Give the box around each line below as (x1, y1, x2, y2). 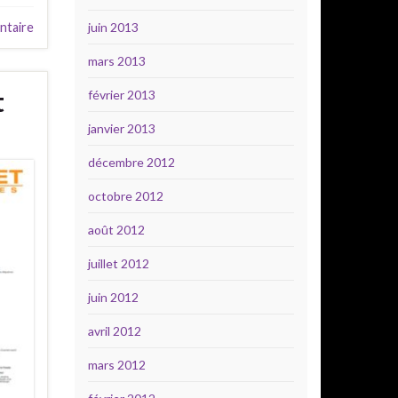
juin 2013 (87, 20, 139, 35)
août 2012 (87, 222, 145, 237)
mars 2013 (87, 53, 146, 68)
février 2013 (87, 87, 155, 102)
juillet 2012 (87, 256, 149, 271)
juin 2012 (87, 290, 139, 305)
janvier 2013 (87, 121, 155, 136)
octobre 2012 (87, 188, 163, 203)
